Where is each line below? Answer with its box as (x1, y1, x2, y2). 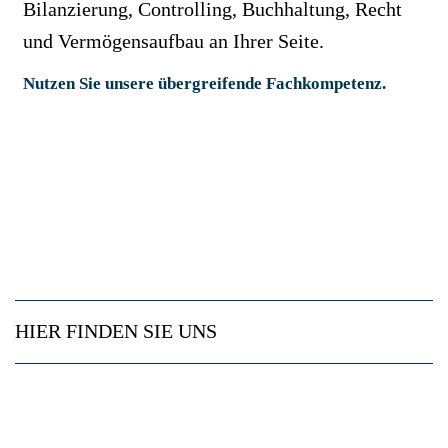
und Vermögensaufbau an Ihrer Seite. (22, 30, 324, 52)
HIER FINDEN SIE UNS (15, 321, 217, 343)
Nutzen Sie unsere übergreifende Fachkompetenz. (22, 73, 386, 93)
